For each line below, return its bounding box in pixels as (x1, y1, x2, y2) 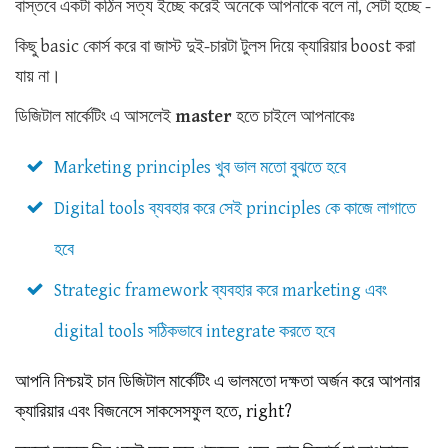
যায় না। (15, 66, 61, 88)
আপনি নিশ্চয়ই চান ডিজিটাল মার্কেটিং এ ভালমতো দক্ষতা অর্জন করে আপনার (15, 371, 420, 393)
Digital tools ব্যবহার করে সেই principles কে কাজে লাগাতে (54, 198, 416, 220)
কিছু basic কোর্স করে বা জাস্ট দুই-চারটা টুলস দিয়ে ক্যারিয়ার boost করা (15, 36, 415, 58)
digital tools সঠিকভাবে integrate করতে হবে (54, 321, 335, 343)
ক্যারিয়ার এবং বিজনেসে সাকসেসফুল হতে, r (15, 401, 253, 423)
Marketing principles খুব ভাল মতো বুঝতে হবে (54, 157, 346, 179)
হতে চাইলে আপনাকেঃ (236, 106, 359, 128)
